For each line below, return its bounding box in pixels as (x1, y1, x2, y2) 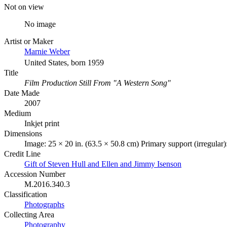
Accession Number (4, 169, 65, 178)
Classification (4, 190, 47, 199)
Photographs (24, 200, 64, 209)
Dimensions (4, 129, 42, 138)
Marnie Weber (24, 47, 70, 56)
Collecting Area (4, 210, 54, 219)
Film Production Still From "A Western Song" (24, 78, 171, 87)
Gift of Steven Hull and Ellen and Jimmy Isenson (24, 159, 181, 168)
